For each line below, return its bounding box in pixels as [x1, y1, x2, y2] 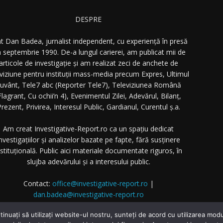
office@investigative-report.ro [52, 179, 148, 188]
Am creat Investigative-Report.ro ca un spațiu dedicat [3, 124, 174, 133]
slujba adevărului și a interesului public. [26, 157, 150, 166]
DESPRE [75, 14, 102, 24]
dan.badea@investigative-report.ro [33, 190, 144, 199]
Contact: [23, 179, 52, 188]
